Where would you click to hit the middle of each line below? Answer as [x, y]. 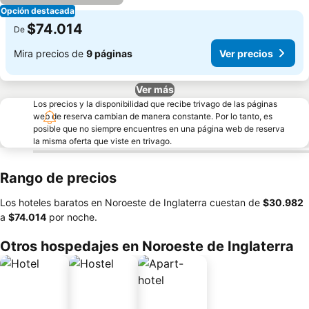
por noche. [72, 217]
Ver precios [246, 53]
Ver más [154, 89]
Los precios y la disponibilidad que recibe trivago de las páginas [155, 104]
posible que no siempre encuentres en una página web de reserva [159, 129]
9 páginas [109, 53]
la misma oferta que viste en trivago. [102, 141]
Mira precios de [50, 53]
